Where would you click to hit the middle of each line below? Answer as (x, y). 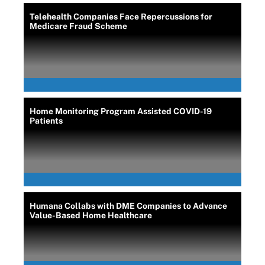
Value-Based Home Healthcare (91, 215)
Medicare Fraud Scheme (78, 26)
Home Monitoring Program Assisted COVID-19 (121, 111)
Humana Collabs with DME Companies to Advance (128, 206)
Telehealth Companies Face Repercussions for (121, 17)
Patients (46, 121)
